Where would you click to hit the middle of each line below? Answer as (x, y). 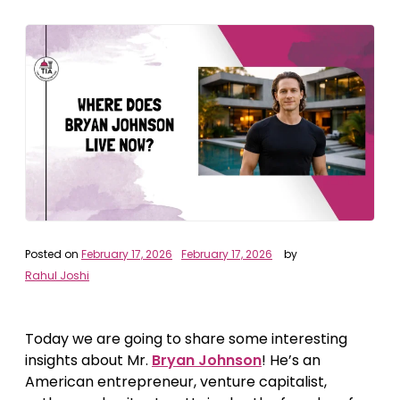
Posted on (53, 254)
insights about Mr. (88, 361)
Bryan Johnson (207, 361)
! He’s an (291, 361)
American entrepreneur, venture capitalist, (176, 382)
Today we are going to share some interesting (186, 339)
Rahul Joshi (57, 276)
